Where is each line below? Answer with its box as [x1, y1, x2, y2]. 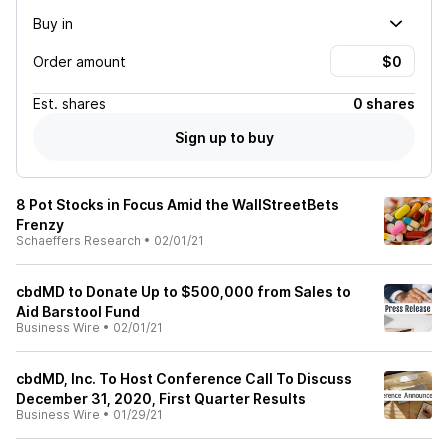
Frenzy [16, 216, 64, 233]
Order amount [33, 52, 126, 70]
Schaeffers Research [16, 233, 141, 248]
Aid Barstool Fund [16, 303, 140, 320]
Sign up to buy [174, 128, 274, 146]
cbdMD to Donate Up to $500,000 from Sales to [16, 283, 351, 300]
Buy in [33, 14, 73, 32]
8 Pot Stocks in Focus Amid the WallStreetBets [16, 196, 339, 213]
